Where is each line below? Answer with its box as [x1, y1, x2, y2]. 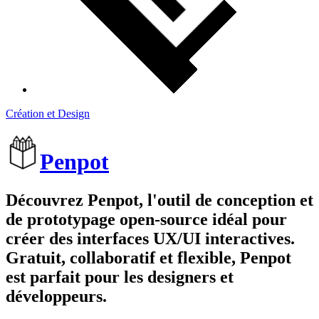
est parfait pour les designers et [6, 267, 234, 286]
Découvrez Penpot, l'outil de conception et [6, 190, 313, 209]
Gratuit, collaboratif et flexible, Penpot [6, 248, 291, 267]
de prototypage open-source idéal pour [6, 209, 287, 229]
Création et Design [6, 108, 90, 120]
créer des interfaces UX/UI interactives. [6, 229, 295, 248]
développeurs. [6, 286, 107, 305]
